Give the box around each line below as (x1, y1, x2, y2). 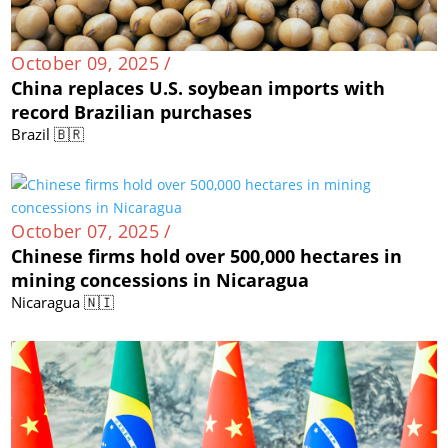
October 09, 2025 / (11, 51, 172, 76)
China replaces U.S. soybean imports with (11, 76, 386, 101)
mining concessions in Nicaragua (11, 268, 310, 293)
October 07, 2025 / (11, 219, 172, 244)
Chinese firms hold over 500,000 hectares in (11, 244, 403, 269)
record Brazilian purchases (11, 100, 253, 125)
